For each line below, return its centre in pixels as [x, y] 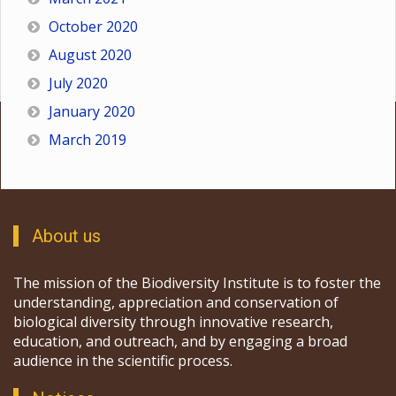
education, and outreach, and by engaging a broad [180, 341]
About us [66, 236]
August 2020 [90, 55]
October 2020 [93, 27]
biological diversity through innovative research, [173, 322]
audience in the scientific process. [123, 361]
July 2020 [78, 83]
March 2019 [88, 140]
